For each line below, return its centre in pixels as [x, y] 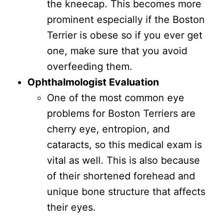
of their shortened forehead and [121, 176]
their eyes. [71, 207]
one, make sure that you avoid [117, 51]
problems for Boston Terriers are [121, 113]
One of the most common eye [116, 98]
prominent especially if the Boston [126, 19]
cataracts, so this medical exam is [124, 144]
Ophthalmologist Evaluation [93, 82]
